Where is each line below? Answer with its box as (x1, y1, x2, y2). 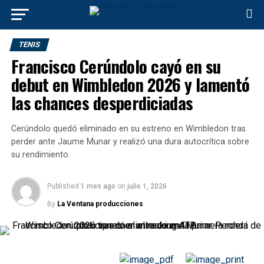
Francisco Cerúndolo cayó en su (11, 54, 221, 78)
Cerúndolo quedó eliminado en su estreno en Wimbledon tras (11, 124, 246, 134)
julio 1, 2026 (127, 182, 167, 190)
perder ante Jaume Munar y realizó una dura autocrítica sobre (11, 137, 249, 147)
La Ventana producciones (57, 200, 143, 208)
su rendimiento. (11, 150, 70, 160)
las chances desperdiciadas (11, 90, 193, 115)
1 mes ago (80, 182, 115, 190)
